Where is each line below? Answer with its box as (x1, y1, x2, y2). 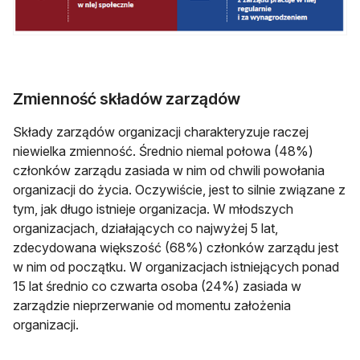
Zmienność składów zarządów (13, 89, 240, 109)
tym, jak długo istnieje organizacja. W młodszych (13, 201, 293, 218)
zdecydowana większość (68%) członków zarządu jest (13, 239, 338, 256)
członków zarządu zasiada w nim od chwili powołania (13, 162, 325, 179)
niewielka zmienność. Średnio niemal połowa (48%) (13, 143, 313, 160)
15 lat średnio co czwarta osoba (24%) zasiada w (13, 278, 301, 295)
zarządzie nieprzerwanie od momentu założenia (13, 297, 291, 314)
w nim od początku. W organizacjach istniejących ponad (13, 259, 339, 276)
